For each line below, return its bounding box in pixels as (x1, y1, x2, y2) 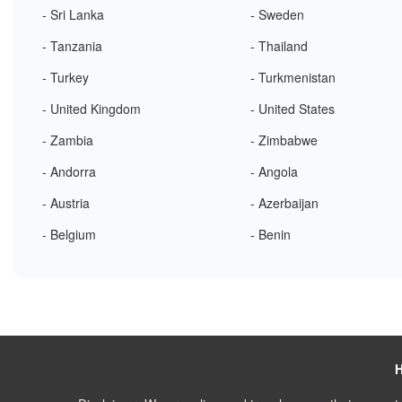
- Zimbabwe (250, 131, 319, 149)
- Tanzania (42, 37, 102, 55)
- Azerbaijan (250, 194, 319, 212)
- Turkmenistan (250, 68, 336, 86)
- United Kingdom (42, 100, 141, 118)
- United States (250, 100, 336, 118)
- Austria (42, 194, 90, 212)
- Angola (250, 162, 299, 180)
